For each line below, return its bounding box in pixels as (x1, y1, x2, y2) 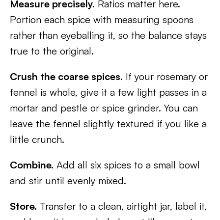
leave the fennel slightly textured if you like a (10, 117, 207, 130)
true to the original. (10, 45, 94, 57)
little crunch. (10, 133, 64, 145)
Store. (10, 200, 37, 212)
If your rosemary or (123, 70, 208, 82)
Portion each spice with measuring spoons (10, 13, 193, 26)
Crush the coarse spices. (10, 70, 123, 82)
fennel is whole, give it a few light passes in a (10, 86, 207, 98)
